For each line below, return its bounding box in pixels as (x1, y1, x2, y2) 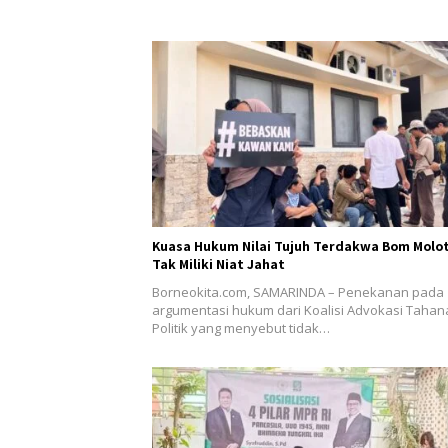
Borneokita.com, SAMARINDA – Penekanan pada (152, 282, 444, 301)
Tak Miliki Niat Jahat (152, 254, 285, 273)
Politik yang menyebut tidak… (152, 318, 330, 337)
